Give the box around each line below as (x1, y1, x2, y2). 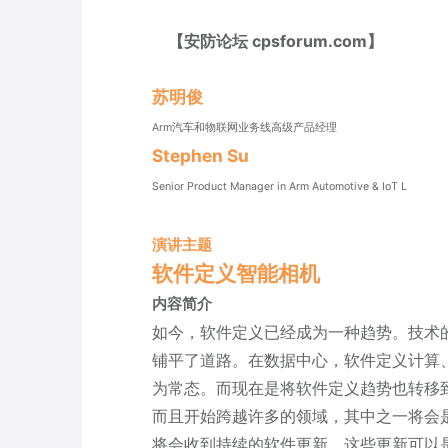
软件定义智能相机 (152, 260, 320, 286)
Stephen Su (152, 145, 249, 166)
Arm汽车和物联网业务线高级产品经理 (152, 121, 337, 134)
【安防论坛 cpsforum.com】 (152, 31, 383, 51)
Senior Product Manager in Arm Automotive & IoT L (152, 180, 407, 193)
